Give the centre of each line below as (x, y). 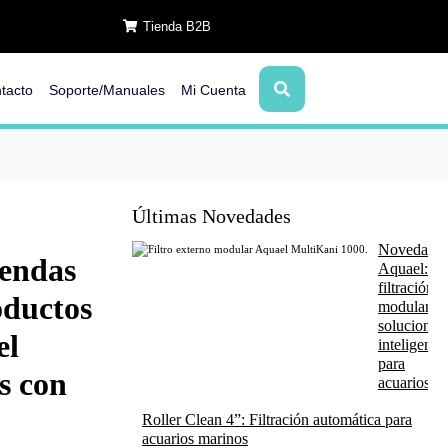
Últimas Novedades (211, 216)
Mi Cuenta (213, 90)
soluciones (411, 325)
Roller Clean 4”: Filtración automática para (277, 419)
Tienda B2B (176, 26)
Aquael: (403, 268)
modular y (410, 306)
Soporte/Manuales (107, 90)
